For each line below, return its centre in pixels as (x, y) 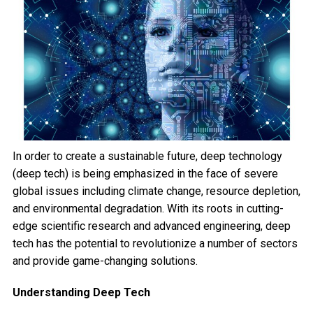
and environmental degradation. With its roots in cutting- (148, 209)
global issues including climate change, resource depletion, (156, 191)
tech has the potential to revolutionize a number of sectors (155, 244)
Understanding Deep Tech (81, 293)
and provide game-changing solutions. (105, 261)
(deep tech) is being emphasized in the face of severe (145, 174)
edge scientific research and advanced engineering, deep (151, 226)
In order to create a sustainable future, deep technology (147, 156)
